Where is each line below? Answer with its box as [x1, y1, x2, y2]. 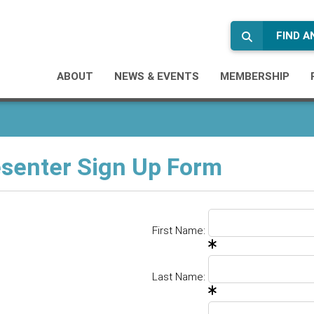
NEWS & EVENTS [114, 69, 199, 83]
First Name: [152, 224, 205, 237]
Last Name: [152, 270, 205, 283]
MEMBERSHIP [220, 69, 289, 83]
